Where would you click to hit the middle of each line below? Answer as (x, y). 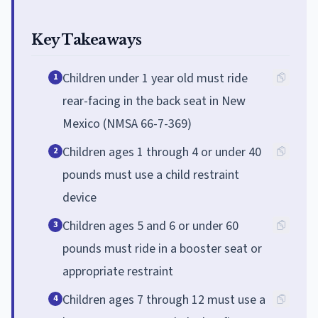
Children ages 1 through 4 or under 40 (162, 152)
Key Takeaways (87, 39)
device (79, 197)
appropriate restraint (118, 271)
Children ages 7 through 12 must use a (164, 300)
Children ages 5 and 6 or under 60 (150, 226)
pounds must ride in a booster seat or (162, 248)
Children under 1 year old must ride (155, 78)
